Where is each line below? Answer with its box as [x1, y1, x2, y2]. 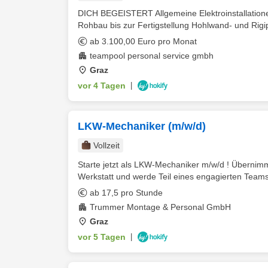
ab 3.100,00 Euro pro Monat [90, 36, 197, 46]
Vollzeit [93, 141, 120, 150]
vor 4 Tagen [78, 81, 126, 90]
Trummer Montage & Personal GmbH [90, 202, 231, 212]
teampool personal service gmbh [90, 51, 214, 60]
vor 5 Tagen [78, 232, 126, 242]
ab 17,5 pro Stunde [90, 188, 163, 197]
